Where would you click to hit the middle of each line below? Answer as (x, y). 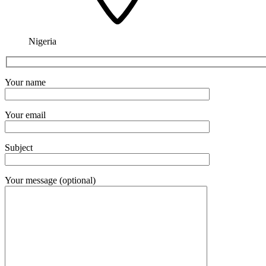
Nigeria (42, 41)
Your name (25, 83)
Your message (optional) (50, 180)
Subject (19, 148)
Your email (25, 115)
